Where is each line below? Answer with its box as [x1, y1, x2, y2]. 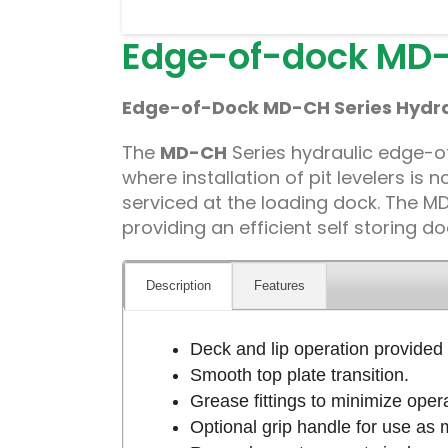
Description [146, 277, 211, 293]
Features [254, 277, 305, 293]
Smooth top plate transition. [190, 364, 410, 385]
